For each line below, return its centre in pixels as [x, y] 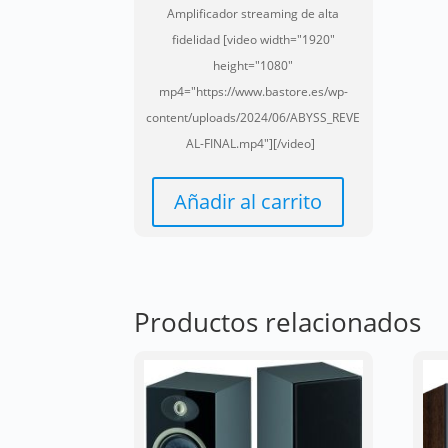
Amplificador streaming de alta [253, 14]
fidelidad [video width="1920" [253, 40]
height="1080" [253, 66]
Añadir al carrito [248, 202]
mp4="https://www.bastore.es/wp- [253, 92]
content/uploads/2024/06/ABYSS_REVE [253, 118]
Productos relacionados [278, 321]
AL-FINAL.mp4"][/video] [253, 144]
